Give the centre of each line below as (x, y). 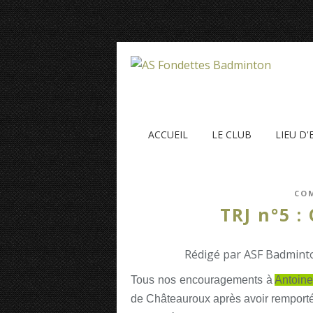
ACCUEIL (168, 134)
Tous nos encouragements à (203, 280)
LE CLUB (232, 134)
